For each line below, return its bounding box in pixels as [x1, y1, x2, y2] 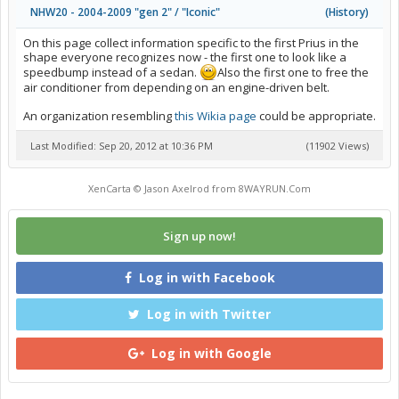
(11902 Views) [306, 139, 369, 152]
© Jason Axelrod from [131, 182, 239, 195]
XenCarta [88, 182, 131, 195]
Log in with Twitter [147, 305, 271, 322]
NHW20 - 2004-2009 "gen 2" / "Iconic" [30, 4, 220, 20]
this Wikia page [175, 108, 256, 124]
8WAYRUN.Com [239, 182, 311, 195]
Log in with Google [151, 345, 272, 362]
